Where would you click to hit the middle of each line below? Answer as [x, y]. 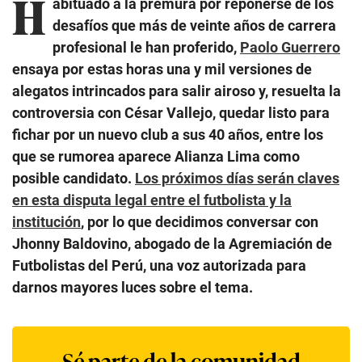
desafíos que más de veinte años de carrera [194, 25]
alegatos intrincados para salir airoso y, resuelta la [177, 90]
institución [46, 221]
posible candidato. [74, 178]
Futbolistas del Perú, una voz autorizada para [159, 265]
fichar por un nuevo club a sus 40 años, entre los [168, 134]
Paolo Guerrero [290, 47]
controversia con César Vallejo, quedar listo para [171, 112]
